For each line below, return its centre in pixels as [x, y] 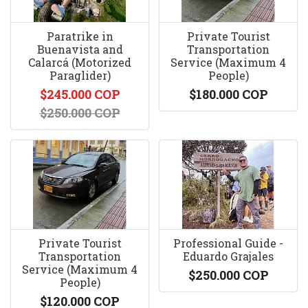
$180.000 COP [228, 94]
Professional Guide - [228, 243]
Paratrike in [80, 36]
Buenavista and [80, 49]
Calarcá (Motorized [80, 62]
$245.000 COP [80, 94]
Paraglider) [80, 75]
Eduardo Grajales [228, 256]
